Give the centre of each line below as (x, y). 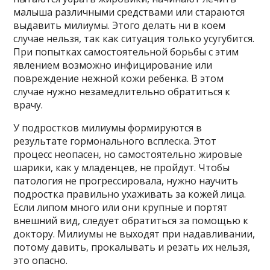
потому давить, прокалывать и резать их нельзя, (132, 247)
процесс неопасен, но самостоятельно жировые (128, 155)
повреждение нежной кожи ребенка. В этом (119, 79)
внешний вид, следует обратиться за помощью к (131, 221)
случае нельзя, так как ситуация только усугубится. (134, 39)
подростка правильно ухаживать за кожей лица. (130, 194)
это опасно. (41, 261)
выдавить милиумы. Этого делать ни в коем (120, 26)
